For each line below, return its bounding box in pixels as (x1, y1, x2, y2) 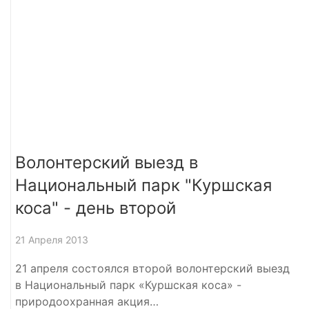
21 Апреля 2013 (15, 233, 88, 246)
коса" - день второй (15, 197, 176, 218)
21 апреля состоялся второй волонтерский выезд (15, 261, 290, 275)
